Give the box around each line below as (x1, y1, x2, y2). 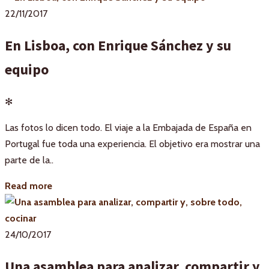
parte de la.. (5, 154, 53, 166)
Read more (5, 180, 52, 192)
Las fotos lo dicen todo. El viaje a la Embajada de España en (5, 122, 252, 134)
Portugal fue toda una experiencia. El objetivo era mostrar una (5, 138, 260, 150)
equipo (5, 60, 49, 79)
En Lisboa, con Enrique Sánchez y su (5, 36, 231, 55)
